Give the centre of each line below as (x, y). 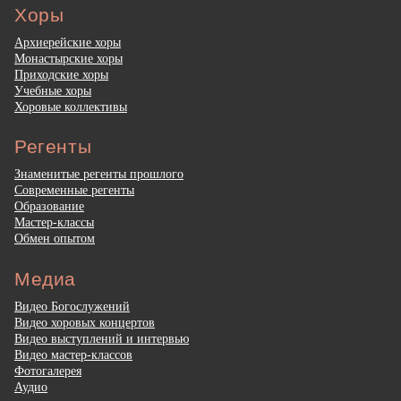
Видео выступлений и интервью (102, 338)
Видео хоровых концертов (85, 322)
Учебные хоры (53, 91)
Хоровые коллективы (71, 107)
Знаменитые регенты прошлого (99, 174)
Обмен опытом (55, 239)
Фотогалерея (48, 370)
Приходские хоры (61, 75)
